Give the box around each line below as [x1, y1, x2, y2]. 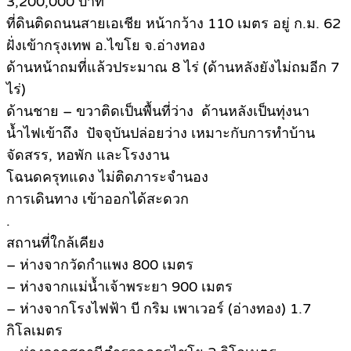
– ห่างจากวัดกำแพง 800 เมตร [6, 256, 194, 274]
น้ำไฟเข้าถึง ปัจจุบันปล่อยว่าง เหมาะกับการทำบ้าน [6, 125, 315, 143]
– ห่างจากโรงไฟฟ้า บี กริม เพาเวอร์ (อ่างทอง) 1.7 [6, 300, 311, 318]
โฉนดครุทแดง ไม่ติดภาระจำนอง [6, 168, 208, 186]
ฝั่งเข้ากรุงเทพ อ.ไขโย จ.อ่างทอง [6, 37, 205, 55]
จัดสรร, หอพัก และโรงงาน [6, 147, 169, 165]
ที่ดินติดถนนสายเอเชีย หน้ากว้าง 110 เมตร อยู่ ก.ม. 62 [6, 15, 341, 33]
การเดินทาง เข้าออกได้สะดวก [6, 190, 189, 208]
